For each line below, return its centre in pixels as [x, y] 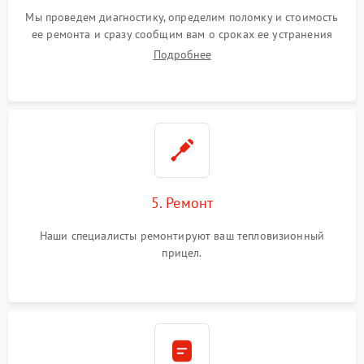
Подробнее [182, 54]
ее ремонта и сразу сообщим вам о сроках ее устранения [182, 34]
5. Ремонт [182, 202]
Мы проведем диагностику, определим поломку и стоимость [182, 17]
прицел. [182, 252]
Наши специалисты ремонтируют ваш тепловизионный [182, 235]
